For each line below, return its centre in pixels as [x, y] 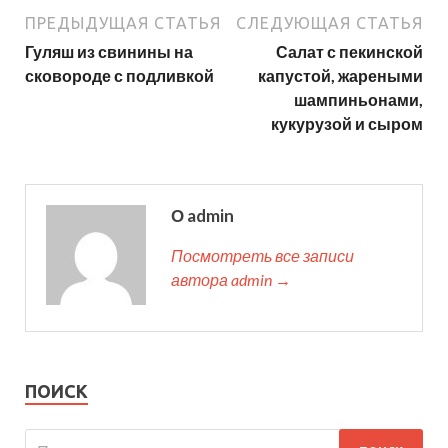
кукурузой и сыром [347, 124]
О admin [202, 216]
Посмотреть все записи [262, 256]
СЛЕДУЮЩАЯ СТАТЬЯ [329, 23]
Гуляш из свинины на [109, 52]
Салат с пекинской [349, 52]
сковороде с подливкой [119, 76]
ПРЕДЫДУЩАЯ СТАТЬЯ [123, 23]
